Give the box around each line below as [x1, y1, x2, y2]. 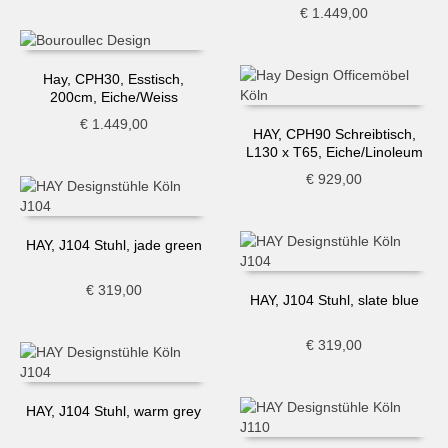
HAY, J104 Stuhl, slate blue [249, 291, 419, 308]
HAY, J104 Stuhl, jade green [25, 236, 202, 253]
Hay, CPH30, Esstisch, [43, 71, 185, 88]
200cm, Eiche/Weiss [49, 89, 178, 106]
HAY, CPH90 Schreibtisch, [252, 125, 416, 142]
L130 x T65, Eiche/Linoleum [245, 143, 423, 160]
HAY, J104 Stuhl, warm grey [26, 402, 202, 419]
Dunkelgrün [297, 161, 371, 178]
